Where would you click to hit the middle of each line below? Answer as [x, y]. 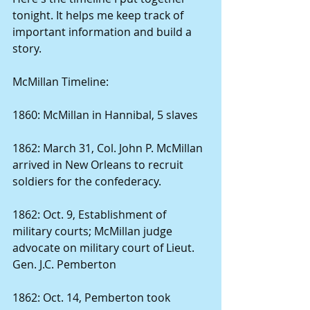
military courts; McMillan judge [94, 231]
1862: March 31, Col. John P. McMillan [109, 148]
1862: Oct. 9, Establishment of [91, 215]
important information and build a [103, 32]
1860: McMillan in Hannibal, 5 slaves [107, 115]
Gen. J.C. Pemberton [66, 264]
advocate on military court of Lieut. [105, 248]
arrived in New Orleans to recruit [99, 165]
